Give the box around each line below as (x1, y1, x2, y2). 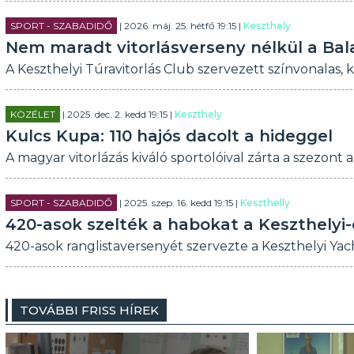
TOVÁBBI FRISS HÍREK (19, 303, 159, 318)
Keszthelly (239, 197, 290, 209)
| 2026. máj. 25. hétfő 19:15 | (116, 20, 243, 32)
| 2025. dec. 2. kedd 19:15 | (59, 108, 175, 120)
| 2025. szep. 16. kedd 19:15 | (116, 197, 240, 209)
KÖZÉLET (9, 108, 55, 120)
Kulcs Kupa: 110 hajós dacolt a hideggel (5, 126, 333, 145)
